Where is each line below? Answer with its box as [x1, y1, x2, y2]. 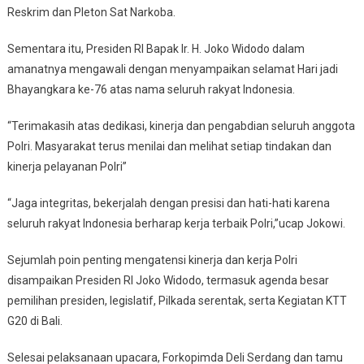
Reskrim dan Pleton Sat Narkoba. [6, 6, 175, 19]
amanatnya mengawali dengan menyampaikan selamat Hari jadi [6, 63, 338, 76]
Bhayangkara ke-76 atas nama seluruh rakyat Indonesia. [6, 83, 295, 97]
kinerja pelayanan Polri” [6, 160, 127, 174]
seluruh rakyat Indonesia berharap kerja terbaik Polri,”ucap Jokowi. [6, 217, 345, 231]
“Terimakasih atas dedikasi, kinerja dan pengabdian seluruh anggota [6, 119, 355, 133]
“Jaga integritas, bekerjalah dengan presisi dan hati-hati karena [6, 197, 330, 210]
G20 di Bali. [6, 314, 63, 328]
